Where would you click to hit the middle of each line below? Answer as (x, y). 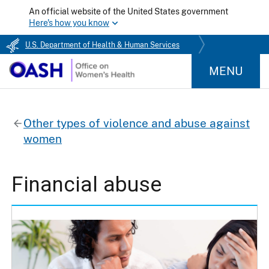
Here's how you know (69, 22)
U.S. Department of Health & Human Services (102, 45)
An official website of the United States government (128, 11)
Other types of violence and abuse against (137, 123)
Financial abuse (87, 184)
